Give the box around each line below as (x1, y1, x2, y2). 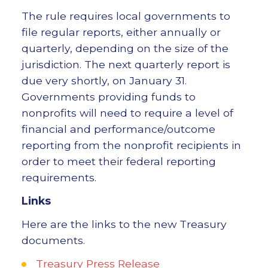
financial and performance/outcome (21, 123, 215, 136)
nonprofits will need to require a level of (21, 106, 233, 120)
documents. (21, 234, 85, 247)
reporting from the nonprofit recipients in (21, 139, 241, 152)
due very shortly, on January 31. (21, 74, 187, 87)
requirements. (21, 171, 96, 184)
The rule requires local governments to (21, 10, 230, 23)
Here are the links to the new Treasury (21, 218, 227, 231)
